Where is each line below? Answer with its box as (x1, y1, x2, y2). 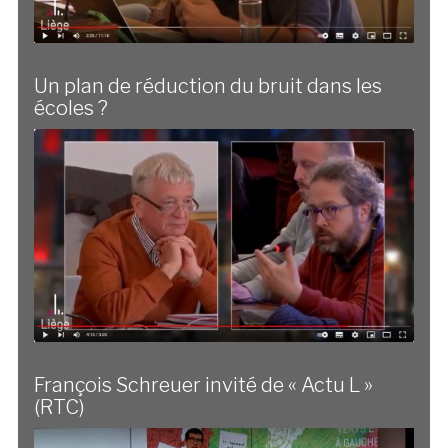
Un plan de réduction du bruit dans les (33, 73, 382, 98)
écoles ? (33, 95, 108, 120)
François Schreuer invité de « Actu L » (33, 372, 373, 397)
